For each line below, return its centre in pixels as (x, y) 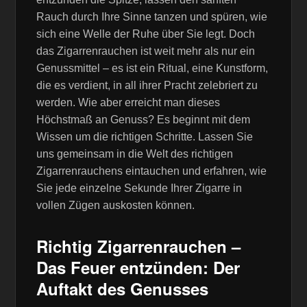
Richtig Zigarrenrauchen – (139, 246)
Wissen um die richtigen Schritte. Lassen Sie (145, 136)
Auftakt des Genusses (123, 288)
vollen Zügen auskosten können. (116, 205)
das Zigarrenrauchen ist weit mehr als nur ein (146, 51)
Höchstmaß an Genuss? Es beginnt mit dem (144, 119)
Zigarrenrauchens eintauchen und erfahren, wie (152, 171)
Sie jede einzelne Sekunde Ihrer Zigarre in (139, 188)
